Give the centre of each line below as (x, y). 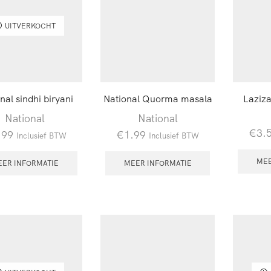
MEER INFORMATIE (158, 163)
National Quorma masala (158, 99)
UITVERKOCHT (30, 25)
